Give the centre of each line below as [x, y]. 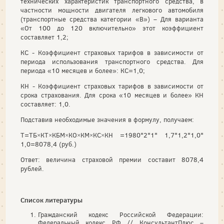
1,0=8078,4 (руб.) [48, 144]
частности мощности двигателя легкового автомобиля [112, 10]
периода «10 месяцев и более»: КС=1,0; [83, 70]
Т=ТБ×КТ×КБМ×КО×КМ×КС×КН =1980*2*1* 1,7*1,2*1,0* [112, 135]
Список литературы [51, 200]
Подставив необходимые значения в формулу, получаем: [107, 119]
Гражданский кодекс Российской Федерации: [121, 214]
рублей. [32, 168]
